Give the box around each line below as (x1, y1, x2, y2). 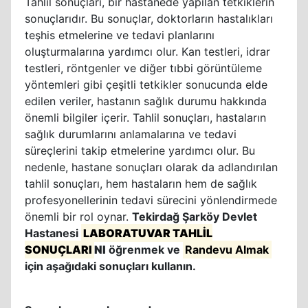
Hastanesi (25, 226, 81, 240)
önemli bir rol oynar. (25, 210, 132, 223)
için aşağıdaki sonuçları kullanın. (25, 259, 196, 273)
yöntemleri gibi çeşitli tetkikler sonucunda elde (25, 78, 267, 91)
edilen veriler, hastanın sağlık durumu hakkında (25, 94, 267, 108)
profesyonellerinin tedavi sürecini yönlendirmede (25, 193, 277, 207)
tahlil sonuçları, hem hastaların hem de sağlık (25, 177, 257, 190)
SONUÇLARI (25, 243, 92, 256)
